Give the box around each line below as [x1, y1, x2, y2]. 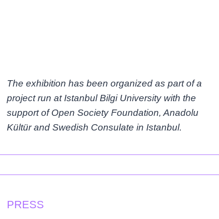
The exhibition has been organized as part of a [7, 78, 202, 88]
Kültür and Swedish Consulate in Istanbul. [7, 122, 182, 132]
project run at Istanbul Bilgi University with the [7, 92, 197, 103]
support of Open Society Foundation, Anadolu [7, 107, 199, 118]
